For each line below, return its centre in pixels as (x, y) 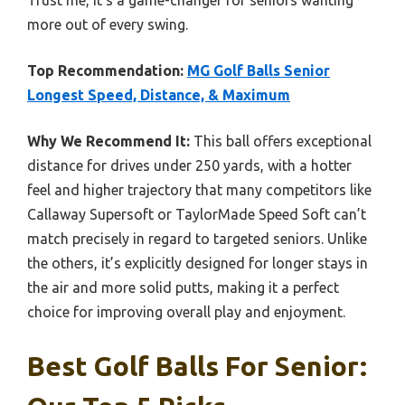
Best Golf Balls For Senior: (197, 366)
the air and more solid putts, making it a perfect (183, 287)
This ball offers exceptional (281, 141)
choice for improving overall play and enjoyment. (186, 312)
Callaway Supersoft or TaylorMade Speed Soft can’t (197, 214)
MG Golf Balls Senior (259, 71)
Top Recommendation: (105, 71)
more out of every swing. (108, 24)
